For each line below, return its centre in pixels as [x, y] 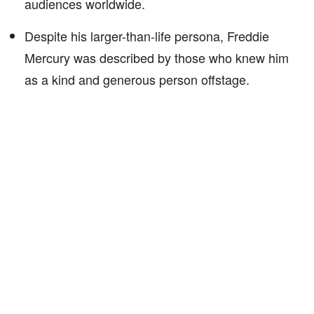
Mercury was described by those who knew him [157, 57]
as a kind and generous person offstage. [137, 79]
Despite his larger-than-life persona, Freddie [147, 36]
